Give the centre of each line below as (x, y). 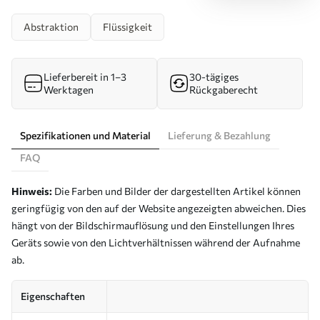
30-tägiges (214, 77)
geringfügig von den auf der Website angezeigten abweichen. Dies (159, 208)
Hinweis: (32, 191)
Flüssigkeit (127, 27)
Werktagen (69, 90)
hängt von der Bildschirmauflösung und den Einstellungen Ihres (153, 225)
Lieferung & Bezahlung (219, 135)
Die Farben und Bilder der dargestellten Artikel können (176, 191)
